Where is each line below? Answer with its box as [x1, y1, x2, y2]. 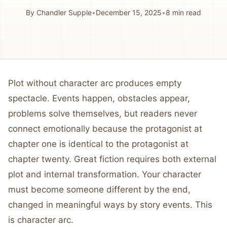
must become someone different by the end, [8, 184, 191, 195]
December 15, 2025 [96, 8, 162, 17]
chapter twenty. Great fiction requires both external [8, 154, 216, 164]
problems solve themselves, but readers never [8, 108, 197, 119]
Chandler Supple [36, 8, 92, 17]
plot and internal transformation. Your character [8, 169, 201, 179]
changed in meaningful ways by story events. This [8, 200, 212, 210]
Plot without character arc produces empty [8, 78, 181, 88]
